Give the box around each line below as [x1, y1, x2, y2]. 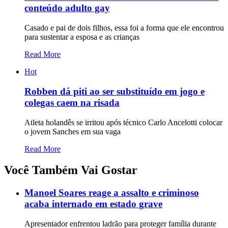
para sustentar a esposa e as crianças [24, 33, 139, 42]
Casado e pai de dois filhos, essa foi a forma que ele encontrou [24, 23, 224, 33]
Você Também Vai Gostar [4, 163, 137, 177]
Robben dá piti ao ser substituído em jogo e [24, 85, 205, 97]
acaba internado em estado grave [24, 198, 162, 210]
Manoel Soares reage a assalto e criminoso [24, 187, 199, 198]
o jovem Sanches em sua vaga [24, 127, 121, 136]
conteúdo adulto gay [24, 3, 110, 14]
